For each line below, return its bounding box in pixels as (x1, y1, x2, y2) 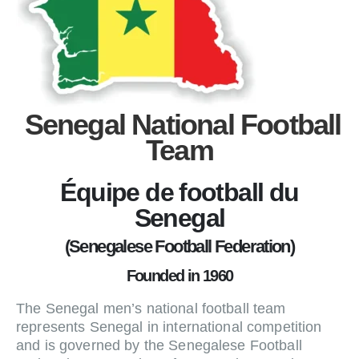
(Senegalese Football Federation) (64, 236, 295, 257)
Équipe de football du (60, 178, 299, 208)
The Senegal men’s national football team (16, 301, 286, 317)
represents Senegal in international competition (16, 319, 322, 336)
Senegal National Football (18, 108, 341, 142)
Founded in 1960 (126, 267, 233, 285)
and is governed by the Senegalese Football (16, 337, 302, 354)
